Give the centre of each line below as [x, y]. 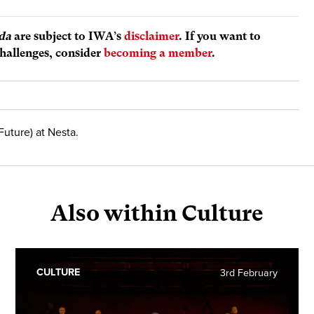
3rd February [248, 273]
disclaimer [152, 36]
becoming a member [158, 53]
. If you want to [220, 36]
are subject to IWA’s [68, 36]
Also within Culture [157, 213]
